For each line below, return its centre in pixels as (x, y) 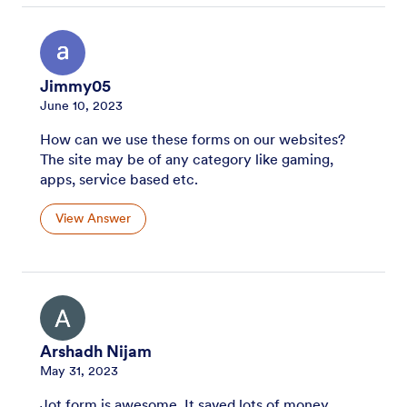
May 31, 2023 (79, 370)
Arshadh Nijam (96, 351)
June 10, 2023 (81, 105)
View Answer (93, 218)
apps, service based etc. (119, 179)
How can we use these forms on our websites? (193, 139)
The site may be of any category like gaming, (187, 159)
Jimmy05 (75, 86)
